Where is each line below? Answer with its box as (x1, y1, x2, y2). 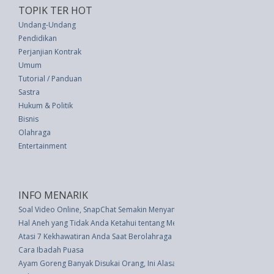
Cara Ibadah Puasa (18, 245, 84, 255)
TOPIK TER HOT (18, 4, 92, 17)
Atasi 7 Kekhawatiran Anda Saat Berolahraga (18, 231, 172, 242)
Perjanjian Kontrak (18, 46, 81, 57)
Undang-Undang (18, 20, 76, 30)
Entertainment (18, 141, 67, 151)
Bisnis (18, 114, 39, 124)
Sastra (18, 87, 40, 97)
